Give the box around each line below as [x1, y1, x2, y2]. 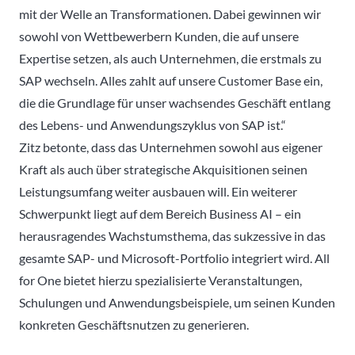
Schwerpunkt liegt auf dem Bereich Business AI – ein [19, 205, 301, 221]
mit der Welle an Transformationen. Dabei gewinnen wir [19, 6, 321, 21]
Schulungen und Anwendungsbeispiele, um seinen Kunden [19, 294, 335, 310]
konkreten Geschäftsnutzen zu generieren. [19, 316, 249, 332]
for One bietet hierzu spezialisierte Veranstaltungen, [19, 272, 302, 288]
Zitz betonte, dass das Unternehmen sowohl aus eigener [19, 139, 323, 155]
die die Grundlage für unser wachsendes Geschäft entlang [19, 94, 330, 110]
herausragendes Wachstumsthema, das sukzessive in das [19, 227, 326, 243]
